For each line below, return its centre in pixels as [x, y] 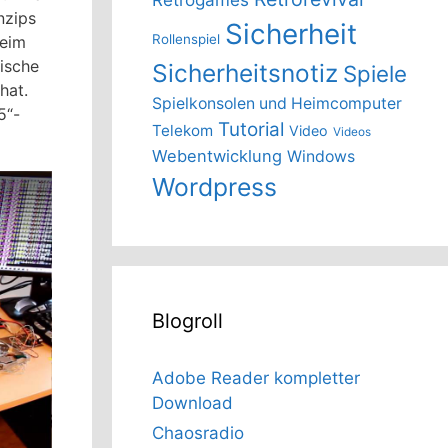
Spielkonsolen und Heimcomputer [277, 104]
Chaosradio [198, 433]
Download [192, 403]
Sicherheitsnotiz [245, 73]
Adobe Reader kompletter [256, 378]
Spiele [375, 74]
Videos [352, 132]
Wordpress [214, 187]
